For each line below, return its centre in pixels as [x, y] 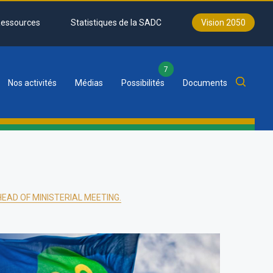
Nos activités [32, 83]
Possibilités [143, 83]
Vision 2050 [223, 23]
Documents [205, 83]
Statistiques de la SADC [116, 23]
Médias [89, 83]
